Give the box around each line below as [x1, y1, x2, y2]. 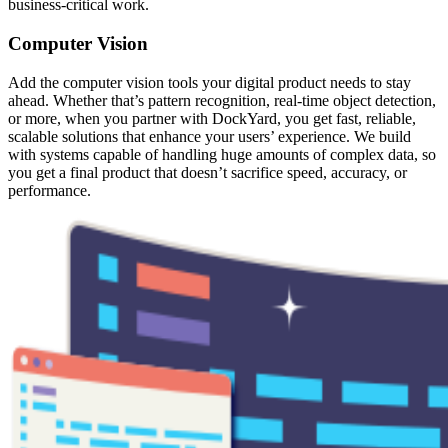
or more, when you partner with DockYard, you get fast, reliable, [8, 109, 416, 127]
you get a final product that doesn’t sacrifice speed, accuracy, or [8, 163, 407, 181]
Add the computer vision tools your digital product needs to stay [8, 73, 411, 91]
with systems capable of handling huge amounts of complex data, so [8, 145, 436, 163]
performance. [8, 181, 91, 199]
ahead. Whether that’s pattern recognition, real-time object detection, [8, 91, 436, 109]
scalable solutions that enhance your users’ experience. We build [8, 127, 411, 145]
